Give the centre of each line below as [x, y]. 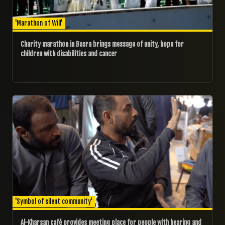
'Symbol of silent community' [54, 202]
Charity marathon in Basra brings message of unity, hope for [102, 44]
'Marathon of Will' [39, 23]
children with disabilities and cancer [69, 54]
